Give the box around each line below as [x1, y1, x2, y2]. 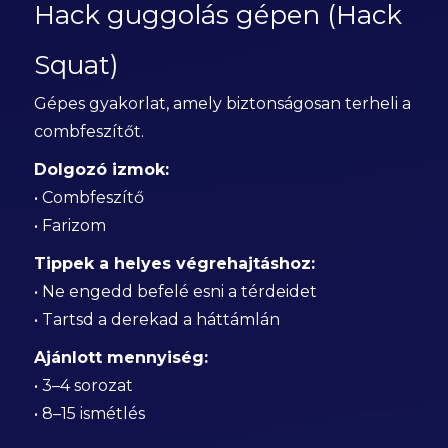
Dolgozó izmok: [33, 160, 169, 179]
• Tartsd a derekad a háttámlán [33, 310, 280, 329]
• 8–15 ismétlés [33, 404, 145, 423]
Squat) [33, 49, 119, 81]
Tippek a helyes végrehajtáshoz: [33, 254, 315, 273]
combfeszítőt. [33, 122, 144, 141]
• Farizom [33, 216, 106, 235]
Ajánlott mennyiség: [33, 348, 208, 367]
